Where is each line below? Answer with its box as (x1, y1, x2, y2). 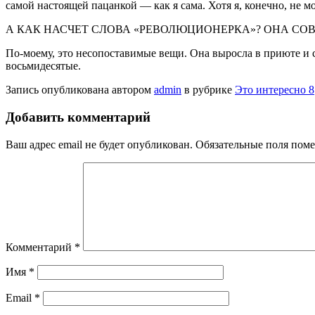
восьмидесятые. (6, 60, 81, 72)
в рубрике (181, 84, 235, 96)
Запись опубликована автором (6, 84, 154, 96)
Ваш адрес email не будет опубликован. (6, 138, 193, 150)
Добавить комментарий (6, 110, 150, 125)
